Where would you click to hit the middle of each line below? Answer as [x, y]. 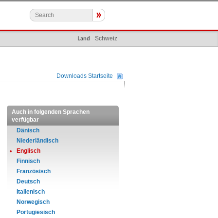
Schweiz [106, 38]
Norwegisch [33, 202]
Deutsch [28, 182]
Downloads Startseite [85, 76]
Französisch [34, 171]
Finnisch [28, 161]
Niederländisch [37, 141]
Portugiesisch [36, 212]
